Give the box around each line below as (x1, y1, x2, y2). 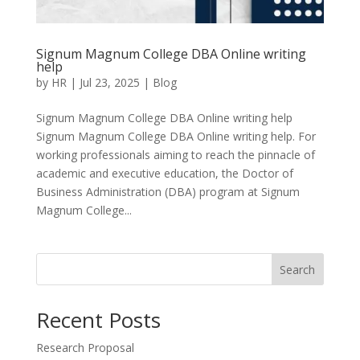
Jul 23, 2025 (79, 75, 140, 91)
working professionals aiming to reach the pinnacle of (35, 147, 315, 163)
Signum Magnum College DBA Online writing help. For (35, 129, 316, 145)
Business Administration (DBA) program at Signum (35, 184, 300, 200)
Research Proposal (35, 340, 134, 356)
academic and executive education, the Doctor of (35, 166, 293, 182)
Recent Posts (35, 305, 161, 335)
